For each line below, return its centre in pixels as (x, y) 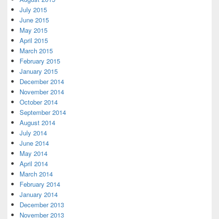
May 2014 (33, 153)
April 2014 (34, 164)
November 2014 (42, 92)
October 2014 (39, 102)
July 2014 (33, 133)
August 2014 (37, 122)
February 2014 (40, 184)
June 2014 (34, 143)
